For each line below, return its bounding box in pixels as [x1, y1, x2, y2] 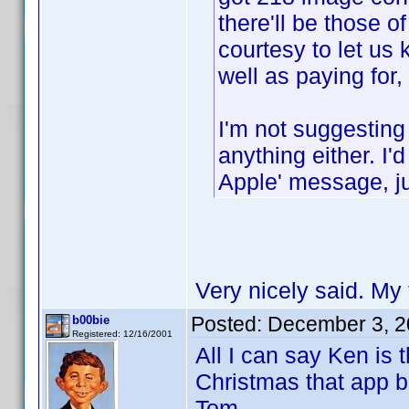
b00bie [72, 313, 110, 327]
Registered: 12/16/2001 [72, 329, 173, 339]
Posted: [191, 312, 267, 336]
